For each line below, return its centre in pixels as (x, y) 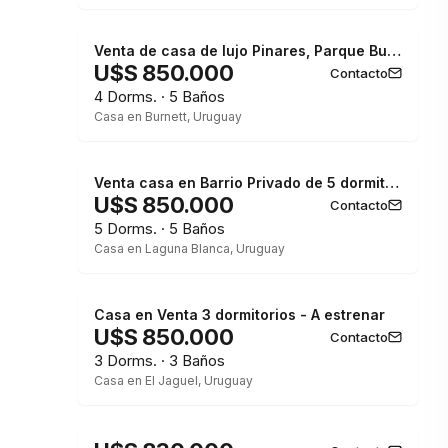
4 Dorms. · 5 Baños (159, 96)
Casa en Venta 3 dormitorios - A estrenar (239, 314)
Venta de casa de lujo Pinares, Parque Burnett (394, 50)
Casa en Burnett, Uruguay (168, 116)
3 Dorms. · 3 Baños (159, 360)
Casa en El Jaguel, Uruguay (173, 380)
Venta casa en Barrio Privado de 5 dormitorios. (392, 182)
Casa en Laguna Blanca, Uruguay (189, 248)
